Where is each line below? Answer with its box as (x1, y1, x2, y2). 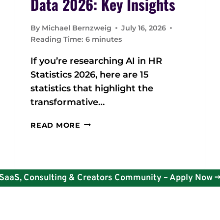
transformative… (30, 96, 105, 108)
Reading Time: (30, 34, 84, 44)
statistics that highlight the (30, 82, 154, 94)
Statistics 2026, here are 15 (30, 69, 149, 80)
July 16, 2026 (121, 23, 166, 32)
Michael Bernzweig (41, 23, 111, 32)
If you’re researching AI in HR (30, 55, 163, 66)
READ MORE (30, 120, 81, 130)
